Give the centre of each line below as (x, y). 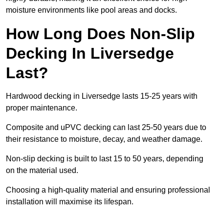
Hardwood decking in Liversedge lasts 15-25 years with (102, 96)
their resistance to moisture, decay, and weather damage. (105, 139)
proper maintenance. (42, 108)
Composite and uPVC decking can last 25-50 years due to (106, 128)
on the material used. (43, 171)
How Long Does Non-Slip (100, 34)
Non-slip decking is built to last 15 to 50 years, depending (105, 159)
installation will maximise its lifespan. (70, 202)
